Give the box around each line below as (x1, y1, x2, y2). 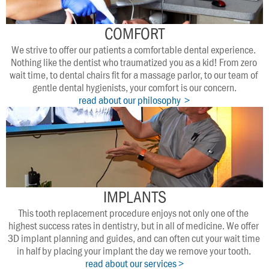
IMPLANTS (103, 189, 166, 205)
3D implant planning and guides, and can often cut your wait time (7, 233, 260, 244)
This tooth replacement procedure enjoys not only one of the (19, 208, 249, 219)
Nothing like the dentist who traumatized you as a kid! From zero (10, 57, 257, 68)
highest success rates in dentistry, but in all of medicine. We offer (8, 220, 259, 231)
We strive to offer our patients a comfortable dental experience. (11, 44, 256, 55)
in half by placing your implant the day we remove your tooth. (16, 246, 253, 256)
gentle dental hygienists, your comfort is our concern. (32, 82, 237, 93)
